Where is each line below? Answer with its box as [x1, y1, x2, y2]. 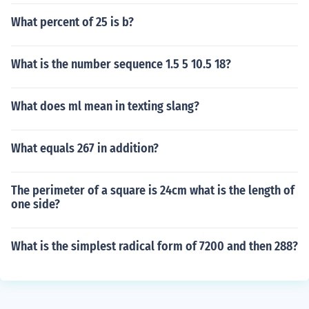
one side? [11, 197, 60, 212]
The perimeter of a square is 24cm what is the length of [11, 183, 295, 198]
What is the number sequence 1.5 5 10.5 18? [11, 57, 231, 72]
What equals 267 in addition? [11, 141, 159, 156]
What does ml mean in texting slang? [11, 99, 199, 114]
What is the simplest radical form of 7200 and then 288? [11, 239, 298, 254]
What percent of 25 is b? [11, 14, 134, 30]
